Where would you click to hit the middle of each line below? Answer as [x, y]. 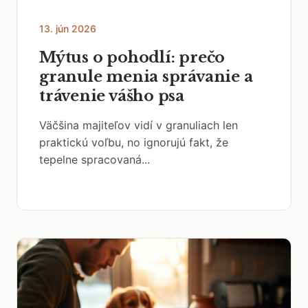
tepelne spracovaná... [95, 159]
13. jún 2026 [68, 29]
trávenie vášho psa [112, 96]
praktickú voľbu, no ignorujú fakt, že [134, 142]
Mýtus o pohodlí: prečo [132, 57]
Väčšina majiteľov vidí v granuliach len [139, 125]
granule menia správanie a [146, 77]
